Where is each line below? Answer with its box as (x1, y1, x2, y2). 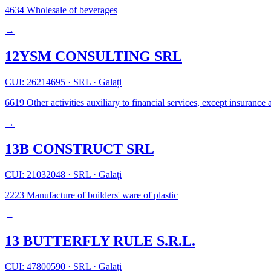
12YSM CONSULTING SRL (5, 48, 182, 64)
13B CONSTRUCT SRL (5, 140, 154, 157)
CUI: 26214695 (5, 76, 68, 87)
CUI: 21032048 (5, 169, 68, 180)
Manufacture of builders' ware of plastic (24, 189, 178, 200)
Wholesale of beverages (24, 4, 117, 15)
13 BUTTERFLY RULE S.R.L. (5, 233, 195, 249)
